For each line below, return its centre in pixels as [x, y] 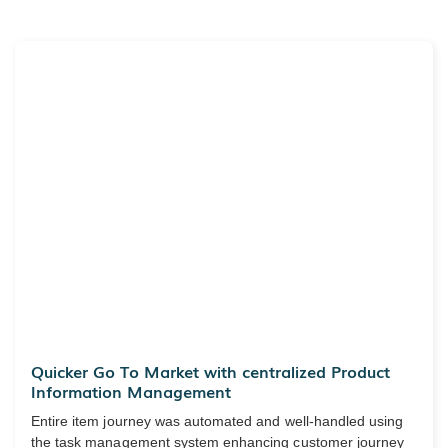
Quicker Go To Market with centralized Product [210, 371]
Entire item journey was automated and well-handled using [217, 421]
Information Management [131, 391]
